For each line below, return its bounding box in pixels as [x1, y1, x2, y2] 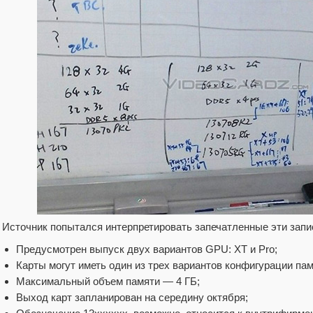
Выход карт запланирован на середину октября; [16, 291, 248, 303]
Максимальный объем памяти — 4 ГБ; [16, 275, 200, 287]
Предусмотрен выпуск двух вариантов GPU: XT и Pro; [16, 242, 277, 255]
